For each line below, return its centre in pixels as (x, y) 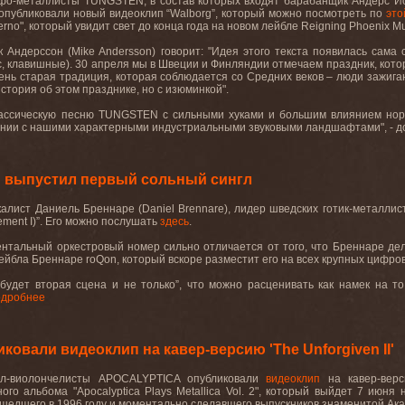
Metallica (199, 391)
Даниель (57, 209)
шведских (294, 209)
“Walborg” (191, 14)
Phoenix (369, 26)
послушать (129, 221)
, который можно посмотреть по (301, 14)
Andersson (126, 52)
